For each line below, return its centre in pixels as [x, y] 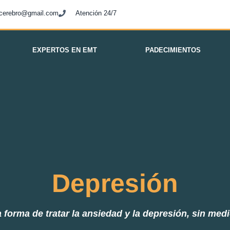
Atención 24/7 [96, 13]
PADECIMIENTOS [173, 50]
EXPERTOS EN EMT [64, 50]
